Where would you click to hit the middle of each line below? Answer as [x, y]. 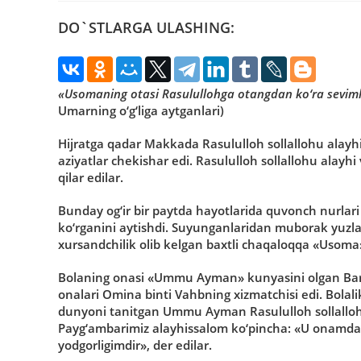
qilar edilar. [91, 177]
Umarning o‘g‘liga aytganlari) [141, 110]
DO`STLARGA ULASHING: [146, 27]
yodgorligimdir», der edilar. [135, 344]
